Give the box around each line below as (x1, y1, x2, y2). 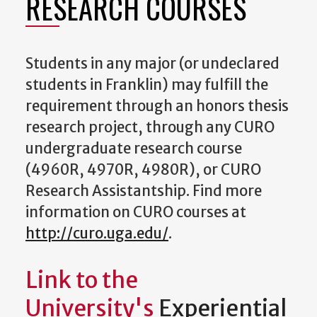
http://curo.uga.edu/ (25, 224, 168, 243)
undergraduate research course (25, 139, 242, 158)
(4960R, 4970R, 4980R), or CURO (25, 160, 261, 179)
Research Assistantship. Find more (25, 181, 262, 200)
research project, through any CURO (25, 117, 275, 137)
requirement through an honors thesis (25, 96, 289, 115)
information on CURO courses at (25, 202, 246, 221)
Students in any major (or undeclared (25, 54, 279, 73)
